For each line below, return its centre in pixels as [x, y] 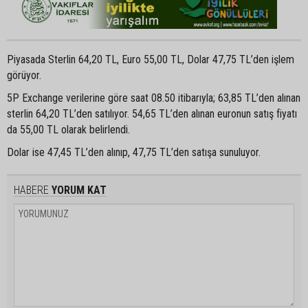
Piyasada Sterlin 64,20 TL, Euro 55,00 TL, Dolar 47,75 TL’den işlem [151, 59]
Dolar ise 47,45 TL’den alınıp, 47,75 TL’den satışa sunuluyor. [134, 152]
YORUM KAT [78, 190]
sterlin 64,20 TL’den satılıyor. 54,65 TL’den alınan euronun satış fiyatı [152, 113]
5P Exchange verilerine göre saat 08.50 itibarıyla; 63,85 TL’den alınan [154, 98]
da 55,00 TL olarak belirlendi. [68, 129]
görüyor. [24, 75]
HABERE [31, 190]
